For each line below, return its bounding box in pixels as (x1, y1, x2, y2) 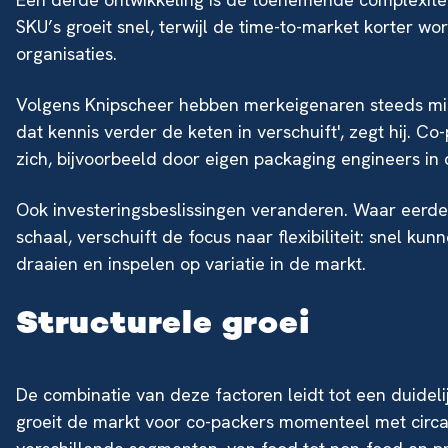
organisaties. (16, 42, 117, 65)
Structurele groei (16, 308, 311, 342)
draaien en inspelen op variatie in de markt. (16, 252, 366, 275)
